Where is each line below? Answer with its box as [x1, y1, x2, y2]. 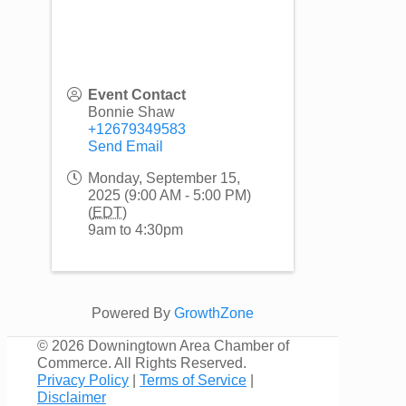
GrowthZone [174, 305, 254, 322]
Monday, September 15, [88, 170, 240, 187]
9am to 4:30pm [88, 222, 183, 238]
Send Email [88, 139, 163, 155]
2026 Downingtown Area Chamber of [52, 338, 289, 354]
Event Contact [88, 87, 186, 103]
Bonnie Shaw [88, 104, 175, 121]
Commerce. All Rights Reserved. [37, 355, 246, 372]
